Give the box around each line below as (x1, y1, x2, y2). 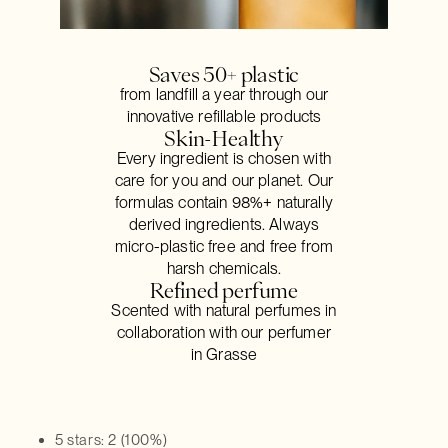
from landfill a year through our (119, 85, 329, 104)
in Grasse (190, 345, 258, 364)
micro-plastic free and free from (114, 237, 334, 256)
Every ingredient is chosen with (117, 149, 331, 168)
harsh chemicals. (166, 259, 282, 278)
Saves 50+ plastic (148, 64, 300, 84)
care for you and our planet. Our (114, 171, 334, 190)
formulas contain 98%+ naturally (115, 193, 333, 212)
